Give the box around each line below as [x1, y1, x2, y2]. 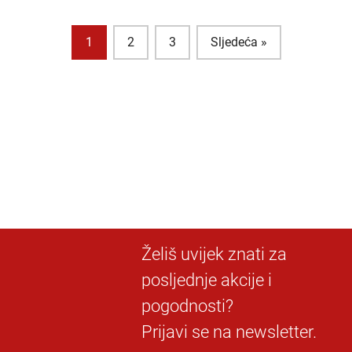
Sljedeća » [210, 35, 267, 50]
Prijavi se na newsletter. [141, 322, 317, 343]
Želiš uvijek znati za [141, 244, 287, 265]
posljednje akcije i [141, 270, 272, 291]
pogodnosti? [141, 296, 233, 317]
